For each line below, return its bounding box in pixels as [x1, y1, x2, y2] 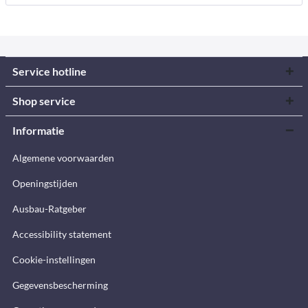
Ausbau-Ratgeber [12, 203, 87, 215]
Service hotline [12, 65, 87, 78]
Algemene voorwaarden [12, 152, 114, 164]
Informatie [12, 124, 65, 137]
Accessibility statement [12, 228, 111, 241]
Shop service [12, 94, 76, 108]
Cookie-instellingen [12, 254, 96, 266]
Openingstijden [12, 177, 78, 190]
